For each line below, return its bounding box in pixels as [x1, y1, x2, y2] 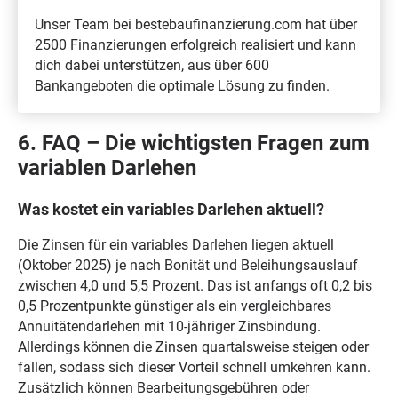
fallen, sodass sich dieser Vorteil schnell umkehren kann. [17, 359, 370, 377]
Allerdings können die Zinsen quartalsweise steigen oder [17, 338, 369, 356]
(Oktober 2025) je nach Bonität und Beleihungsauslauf [17, 257, 358, 275]
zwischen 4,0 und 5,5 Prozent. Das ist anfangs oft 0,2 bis [17, 277, 372, 295]
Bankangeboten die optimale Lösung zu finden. [35, 76, 330, 94]
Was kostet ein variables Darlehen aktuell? [17, 200, 324, 219]
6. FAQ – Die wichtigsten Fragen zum [17, 130, 370, 155]
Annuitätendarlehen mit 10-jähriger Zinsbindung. [17, 318, 321, 336]
